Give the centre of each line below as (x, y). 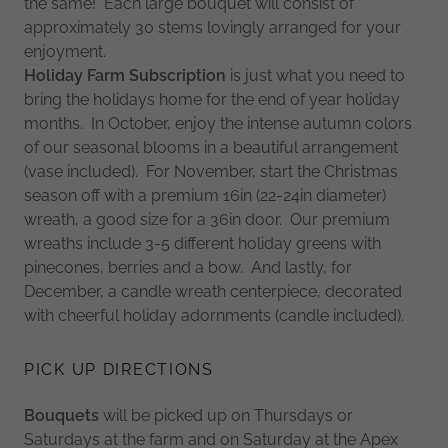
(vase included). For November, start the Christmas (211, 171)
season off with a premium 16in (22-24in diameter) (205, 195)
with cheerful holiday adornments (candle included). (218, 315)
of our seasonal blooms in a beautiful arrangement (211, 147)
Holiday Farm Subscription (125, 75)
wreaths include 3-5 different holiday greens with (202, 243)
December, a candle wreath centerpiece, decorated (213, 291)
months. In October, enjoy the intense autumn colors (218, 123)
